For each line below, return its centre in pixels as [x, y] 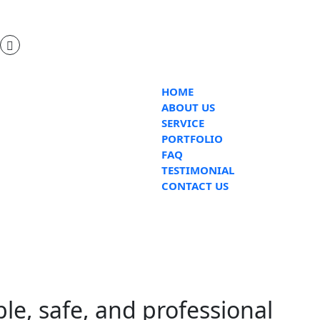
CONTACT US [195, 186]
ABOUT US [188, 107]
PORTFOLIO [192, 139]
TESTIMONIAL [198, 170]
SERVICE [183, 123]
